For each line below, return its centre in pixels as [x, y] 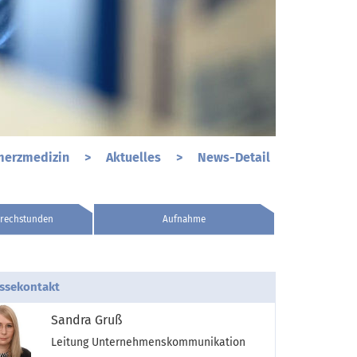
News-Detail [234, 157]
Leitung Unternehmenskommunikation [148, 342]
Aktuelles [135, 157]
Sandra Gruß [86, 320]
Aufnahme [184, 219]
